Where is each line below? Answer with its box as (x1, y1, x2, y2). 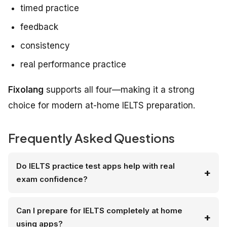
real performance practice (20, 59, 126, 70)
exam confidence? (16, 174, 88, 184)
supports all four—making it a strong (44, 85, 195, 95)
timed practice (20, 3, 79, 14)
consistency (20, 41, 70, 51)
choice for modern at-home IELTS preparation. (8, 100, 195, 111)
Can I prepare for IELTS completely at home (16, 206, 182, 216)
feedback (20, 22, 58, 32)
